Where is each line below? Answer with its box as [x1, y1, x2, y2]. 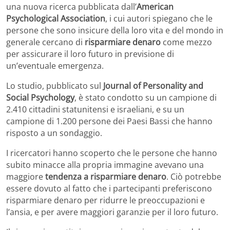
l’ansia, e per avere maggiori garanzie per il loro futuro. [6, 206, 218, 218]
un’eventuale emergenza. [6, 60, 104, 71]
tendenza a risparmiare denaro [45, 170, 166, 182]
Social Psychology [6, 91, 74, 103]
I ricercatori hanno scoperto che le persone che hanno [6, 147, 217, 159]
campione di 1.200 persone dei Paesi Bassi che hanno [6, 115, 213, 127]
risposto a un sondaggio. [6, 127, 102, 139]
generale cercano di [6, 36, 85, 48]
